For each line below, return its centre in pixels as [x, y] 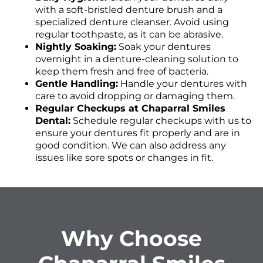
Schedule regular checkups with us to [161, 121]
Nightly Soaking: [76, 47]
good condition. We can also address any [131, 146]
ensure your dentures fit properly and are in [138, 133]
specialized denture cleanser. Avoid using [132, 22]
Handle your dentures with [183, 84]
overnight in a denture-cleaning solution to [137, 59]
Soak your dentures [163, 47]
